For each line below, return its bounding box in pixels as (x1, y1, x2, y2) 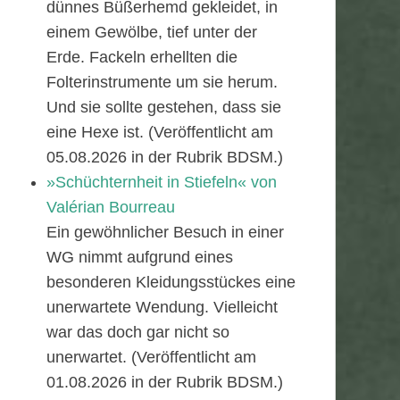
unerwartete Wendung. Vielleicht (46, 298, 278, 316)
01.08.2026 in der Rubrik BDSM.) (46, 373, 283, 391)
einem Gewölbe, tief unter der (46, 23, 257, 41)
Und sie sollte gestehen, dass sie (46, 98, 281, 116)
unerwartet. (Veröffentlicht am (46, 348, 256, 366)
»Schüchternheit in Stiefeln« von (46, 173, 277, 191)
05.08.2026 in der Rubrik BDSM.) (46, 148, 283, 166)
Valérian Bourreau (46, 198, 175, 216)
